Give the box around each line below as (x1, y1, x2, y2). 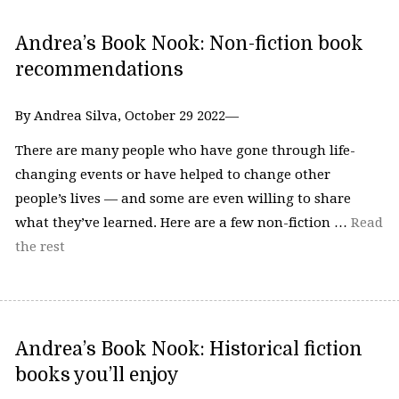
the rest (14, 239, 65, 256)
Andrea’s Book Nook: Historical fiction (14, 338, 362, 360)
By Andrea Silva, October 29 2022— (14, 107, 239, 124)
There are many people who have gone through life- (14, 142, 355, 159)
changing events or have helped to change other (14, 167, 330, 183)
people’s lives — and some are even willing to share (14, 191, 351, 208)
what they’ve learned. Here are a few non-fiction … (14, 215, 351, 232)
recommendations (14, 58, 183, 80)
